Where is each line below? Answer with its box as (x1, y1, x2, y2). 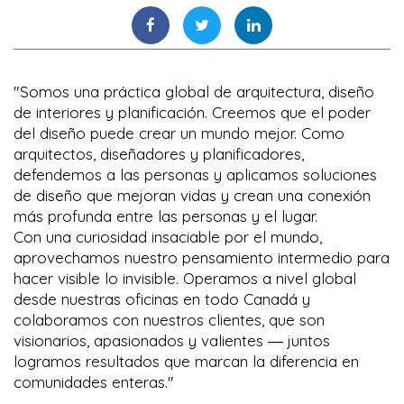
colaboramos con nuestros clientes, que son (14, 309, 325, 329)
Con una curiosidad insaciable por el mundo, (14, 226, 322, 246)
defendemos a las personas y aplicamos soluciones (14, 164, 377, 184)
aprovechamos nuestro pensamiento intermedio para (14, 247, 390, 267)
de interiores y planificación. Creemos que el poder (14, 102, 371, 122)
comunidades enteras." (14, 372, 174, 391)
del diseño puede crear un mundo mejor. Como (14, 123, 344, 142)
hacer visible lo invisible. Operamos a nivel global (14, 268, 356, 288)
